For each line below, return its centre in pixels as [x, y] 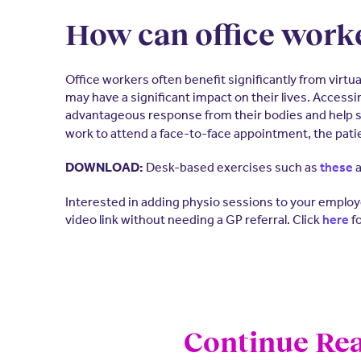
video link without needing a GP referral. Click [193, 220]
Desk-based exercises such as [231, 167]
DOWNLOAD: [104, 168]
